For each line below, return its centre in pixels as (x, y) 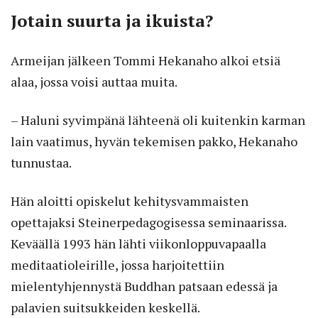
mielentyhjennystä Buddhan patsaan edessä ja (144, 286)
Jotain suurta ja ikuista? (112, 20)
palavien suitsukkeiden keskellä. (105, 307)
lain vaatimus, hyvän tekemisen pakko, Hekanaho (154, 141)
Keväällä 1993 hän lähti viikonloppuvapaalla (138, 243)
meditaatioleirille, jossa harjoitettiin (117, 264)
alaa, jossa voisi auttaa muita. (94, 81)
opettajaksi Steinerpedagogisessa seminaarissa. (148, 222)
